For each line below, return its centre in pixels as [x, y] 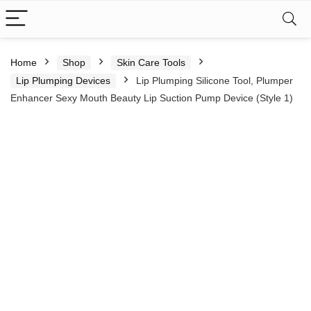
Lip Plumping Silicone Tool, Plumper [215, 81]
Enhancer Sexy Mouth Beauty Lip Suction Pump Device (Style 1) [152, 98]
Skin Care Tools [151, 62]
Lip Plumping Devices [63, 81]
